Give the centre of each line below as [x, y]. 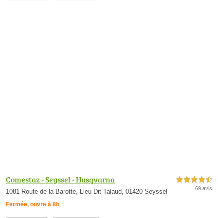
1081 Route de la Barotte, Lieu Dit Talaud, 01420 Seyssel [87, 192]
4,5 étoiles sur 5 [194, 180]
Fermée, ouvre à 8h [33, 205]
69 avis [204, 189]
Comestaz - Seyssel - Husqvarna [60, 180]
